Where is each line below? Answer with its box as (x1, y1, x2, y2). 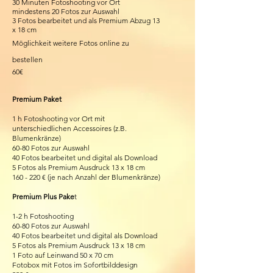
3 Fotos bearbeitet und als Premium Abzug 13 (12, 16, 160, 25)
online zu (99, 38, 129, 48)
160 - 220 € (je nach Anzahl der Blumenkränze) (12, 172, 160, 182)
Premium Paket (12, 94, 62, 104)
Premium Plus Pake (12, 192, 74, 201)
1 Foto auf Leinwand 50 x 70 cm (12, 250, 113, 260)
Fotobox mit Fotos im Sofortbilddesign (12, 260, 138, 269)
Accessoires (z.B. (73, 124, 127, 133)
